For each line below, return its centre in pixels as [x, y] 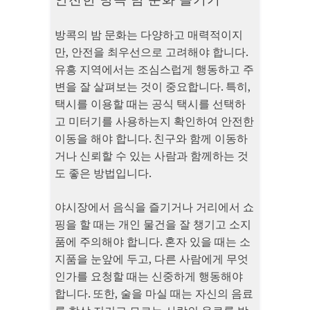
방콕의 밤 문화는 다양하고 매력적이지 [149, 35]
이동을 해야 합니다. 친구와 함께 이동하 [151, 139]
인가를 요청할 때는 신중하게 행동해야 [149, 276]
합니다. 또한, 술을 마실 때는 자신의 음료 [154, 294]
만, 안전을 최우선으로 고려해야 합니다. [151, 52]
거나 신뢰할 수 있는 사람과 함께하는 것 [152, 156]
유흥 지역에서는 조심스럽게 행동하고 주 [154, 70]
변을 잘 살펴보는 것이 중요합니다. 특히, [153, 87]
